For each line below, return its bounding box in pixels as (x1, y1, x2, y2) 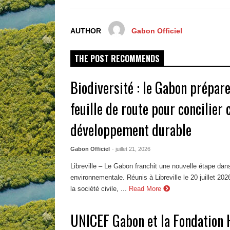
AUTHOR (70, 27, 101, 35)
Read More (129, 185, 164, 193)
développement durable (70, 119, 192, 141)
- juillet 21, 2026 (112, 146, 151, 152)
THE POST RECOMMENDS (74, 52, 160, 65)
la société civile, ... (70, 185, 127, 193)
